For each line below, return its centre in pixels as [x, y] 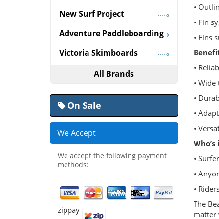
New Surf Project [92, 14]
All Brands [114, 74]
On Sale [83, 105]
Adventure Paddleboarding [111, 33]
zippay [69, 210]
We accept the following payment [112, 156]
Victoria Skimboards [99, 53]
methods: [73, 165]
